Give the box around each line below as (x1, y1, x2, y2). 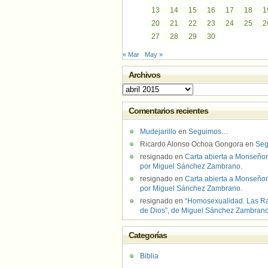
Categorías (129, 230, 167, 240)
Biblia (140, 252, 159, 260)
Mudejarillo (140, 127, 176, 136)
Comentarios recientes (129, 106, 209, 115)
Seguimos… (188, 127, 229, 136)
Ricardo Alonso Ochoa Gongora (140, 140, 243, 148)
